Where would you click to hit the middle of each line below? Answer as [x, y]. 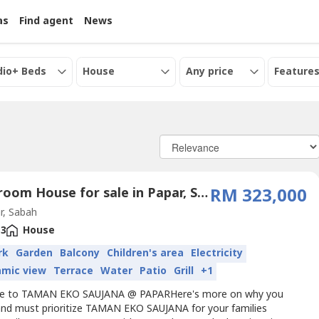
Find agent [46, 21]
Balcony [80, 253]
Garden [35, 253]
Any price [209, 72]
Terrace [74, 271]
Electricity [217, 253]
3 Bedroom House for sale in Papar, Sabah [203, 193]
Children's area [146, 253]
